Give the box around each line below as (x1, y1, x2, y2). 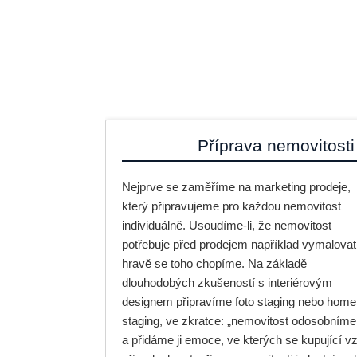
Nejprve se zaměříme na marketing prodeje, (122, 180, 351, 194)
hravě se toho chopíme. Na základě (122, 257, 307, 270)
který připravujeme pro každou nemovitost (122, 199, 341, 213)
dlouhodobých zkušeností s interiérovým (122, 276, 332, 289)
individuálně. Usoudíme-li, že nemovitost (122, 218, 331, 232)
